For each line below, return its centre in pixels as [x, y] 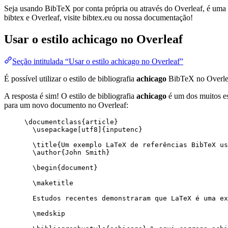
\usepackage [55, 130]
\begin [45, 168]
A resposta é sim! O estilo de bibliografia [70, 96]
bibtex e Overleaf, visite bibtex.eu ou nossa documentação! [98, 17]
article [100, 122]
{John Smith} [85, 153]
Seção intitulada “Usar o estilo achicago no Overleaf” [98, 62]
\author [47, 153]
